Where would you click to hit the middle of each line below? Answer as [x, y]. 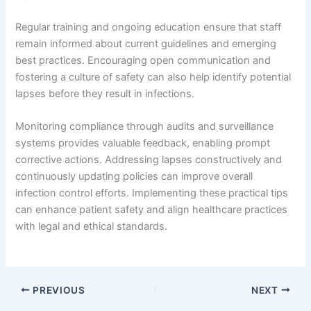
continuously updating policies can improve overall [134, 177]
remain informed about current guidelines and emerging [146, 44]
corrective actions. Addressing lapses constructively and [149, 160]
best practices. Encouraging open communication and [143, 61]
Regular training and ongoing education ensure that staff [149, 27]
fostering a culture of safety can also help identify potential [153, 77]
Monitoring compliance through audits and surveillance [145, 127]
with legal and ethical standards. [92, 227]
